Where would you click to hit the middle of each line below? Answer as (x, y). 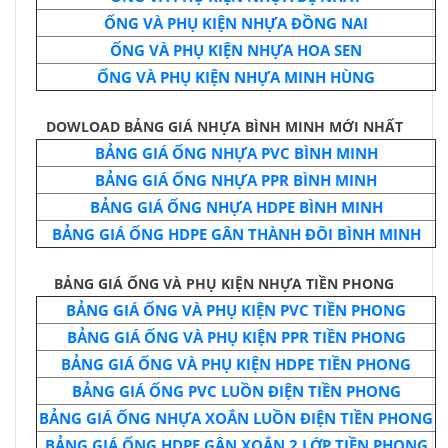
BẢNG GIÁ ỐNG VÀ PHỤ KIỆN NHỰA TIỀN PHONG (224, 283)
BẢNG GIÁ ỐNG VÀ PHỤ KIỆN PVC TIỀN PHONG (236, 310)
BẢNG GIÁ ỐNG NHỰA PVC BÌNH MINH (236, 153)
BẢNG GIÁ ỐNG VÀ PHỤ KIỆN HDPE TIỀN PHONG (236, 364)
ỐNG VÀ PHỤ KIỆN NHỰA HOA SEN (236, 50)
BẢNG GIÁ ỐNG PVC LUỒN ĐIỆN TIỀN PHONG (236, 391)
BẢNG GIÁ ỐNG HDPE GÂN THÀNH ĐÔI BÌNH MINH (236, 234)
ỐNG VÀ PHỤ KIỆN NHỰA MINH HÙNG (236, 77)
